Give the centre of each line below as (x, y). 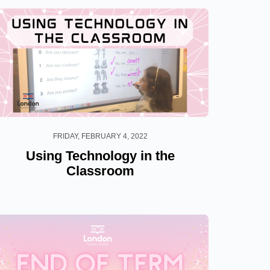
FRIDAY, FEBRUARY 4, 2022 (100, 136)
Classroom (100, 171)
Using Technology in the (100, 155)
